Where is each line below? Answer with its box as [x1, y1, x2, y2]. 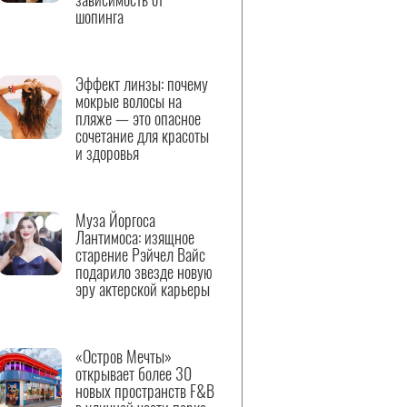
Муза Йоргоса [75, 208, 155, 232]
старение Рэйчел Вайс [75, 243, 205, 266]
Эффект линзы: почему [75, 72, 208, 95]
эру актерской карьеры [75, 277, 210, 301]
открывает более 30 [75, 362, 192, 385]
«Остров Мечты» [75, 344, 172, 368]
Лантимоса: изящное [75, 225, 194, 249]
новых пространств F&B [75, 379, 214, 402]
